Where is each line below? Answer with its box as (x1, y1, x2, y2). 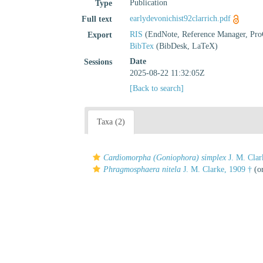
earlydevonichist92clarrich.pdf (130, 14, 231, 23)
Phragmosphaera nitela (103, 165, 181, 174)
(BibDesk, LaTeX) (154, 42, 218, 50)
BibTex (130, 42, 154, 50)
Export (87, 31, 113, 39)
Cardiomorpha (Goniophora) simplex (103, 153, 226, 162)
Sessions (84, 58, 113, 66)
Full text (82, 15, 113, 23)
